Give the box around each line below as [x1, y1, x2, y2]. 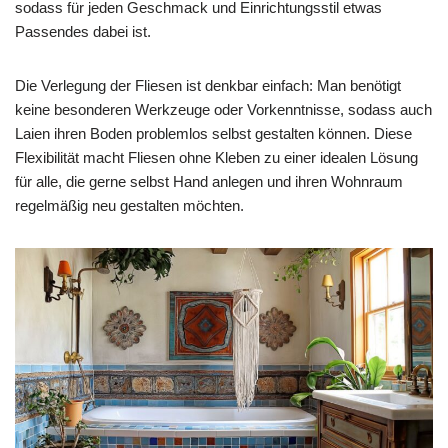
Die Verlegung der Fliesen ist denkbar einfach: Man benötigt [15, 77, 401, 95]
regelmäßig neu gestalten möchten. [15, 197, 244, 215]
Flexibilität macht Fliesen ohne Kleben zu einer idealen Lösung [15, 149, 418, 167]
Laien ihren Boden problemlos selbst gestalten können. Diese [15, 125, 412, 143]
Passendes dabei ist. [15, 23, 151, 41]
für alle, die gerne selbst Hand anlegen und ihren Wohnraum [15, 173, 403, 191]
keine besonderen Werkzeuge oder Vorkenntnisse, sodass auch [15, 101, 432, 119]
